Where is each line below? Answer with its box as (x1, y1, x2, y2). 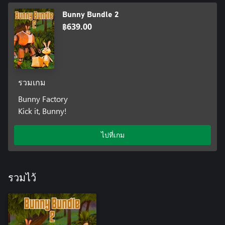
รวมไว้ (8, 173, 36, 183)
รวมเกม (18, 78, 46, 87)
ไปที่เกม (100, 130, 125, 140)
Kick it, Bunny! (18, 105, 67, 116)
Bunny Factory (18, 93, 68, 104)
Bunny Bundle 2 (62, 10, 119, 19)
